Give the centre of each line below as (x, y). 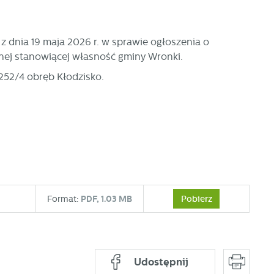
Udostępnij (161, 262)
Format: (63, 198)
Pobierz (196, 199)
